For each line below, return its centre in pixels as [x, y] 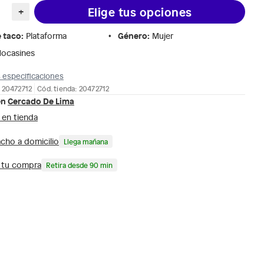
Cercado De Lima [41, 100]
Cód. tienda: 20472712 [73, 88]
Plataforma [46, 36]
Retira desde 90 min [79, 165]
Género [133, 35]
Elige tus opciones [140, 11]
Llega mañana [86, 141]
